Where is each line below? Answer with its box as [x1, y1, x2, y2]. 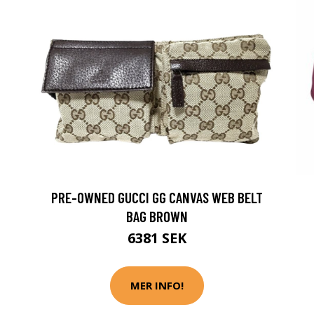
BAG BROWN [126, 207, 188, 225]
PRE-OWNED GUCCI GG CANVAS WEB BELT [51, 188, 263, 206]
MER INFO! [130, 278, 184, 293]
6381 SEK [128, 228, 186, 247]
